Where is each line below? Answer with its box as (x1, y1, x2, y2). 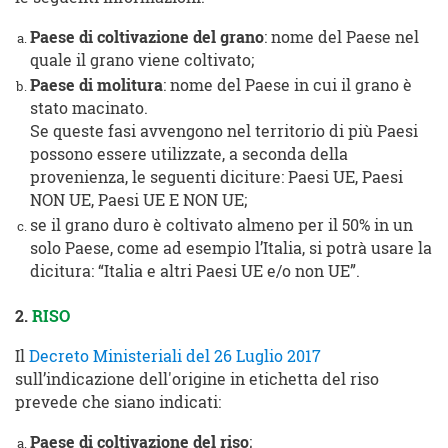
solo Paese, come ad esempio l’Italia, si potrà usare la (30, 238, 432, 259)
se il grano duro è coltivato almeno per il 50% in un (30, 215, 413, 236)
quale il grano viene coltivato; (30, 50, 254, 71)
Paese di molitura (30, 75, 163, 96)
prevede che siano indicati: (15, 392, 221, 413)
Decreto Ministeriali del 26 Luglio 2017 (29, 346, 321, 367)
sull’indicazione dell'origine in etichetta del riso (15, 369, 379, 390)
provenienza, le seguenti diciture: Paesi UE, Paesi (30, 167, 403, 188)
